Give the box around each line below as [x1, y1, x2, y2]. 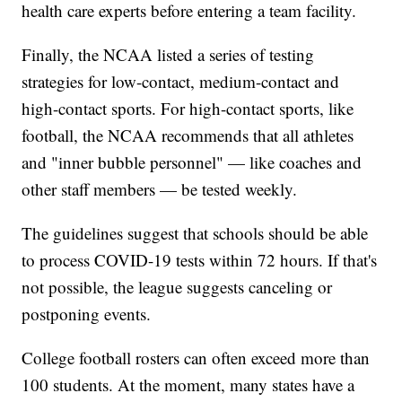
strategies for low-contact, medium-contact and [22, 70, 340, 93]
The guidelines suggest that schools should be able [22, 222, 369, 245]
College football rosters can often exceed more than [22, 346, 371, 370]
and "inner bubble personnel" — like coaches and [22, 151, 363, 174]
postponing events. [22, 302, 152, 326]
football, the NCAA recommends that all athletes [22, 124, 354, 147]
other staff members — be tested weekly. [22, 178, 298, 201]
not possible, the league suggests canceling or [22, 275, 333, 299]
